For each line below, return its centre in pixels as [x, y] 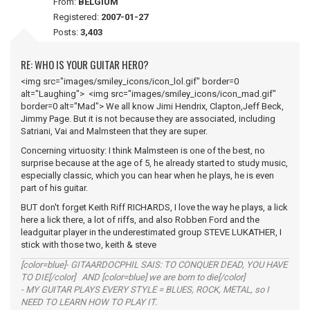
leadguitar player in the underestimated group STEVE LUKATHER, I [151, 232]
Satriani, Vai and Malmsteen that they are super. [114, 131]
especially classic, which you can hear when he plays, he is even [147, 175]
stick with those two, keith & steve [89, 245]
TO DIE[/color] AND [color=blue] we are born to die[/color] [133, 277]
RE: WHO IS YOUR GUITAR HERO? [85, 64]
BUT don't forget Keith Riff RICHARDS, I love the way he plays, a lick [154, 207]
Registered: [77, 17]
